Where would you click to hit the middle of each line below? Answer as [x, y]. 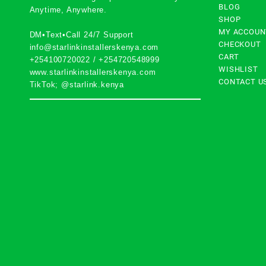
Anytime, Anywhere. [68, 9]
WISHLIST [238, 69]
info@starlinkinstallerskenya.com [94, 47]
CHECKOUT [240, 44]
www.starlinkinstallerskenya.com [93, 72]
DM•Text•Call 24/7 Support [81, 34]
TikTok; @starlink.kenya [77, 84]
